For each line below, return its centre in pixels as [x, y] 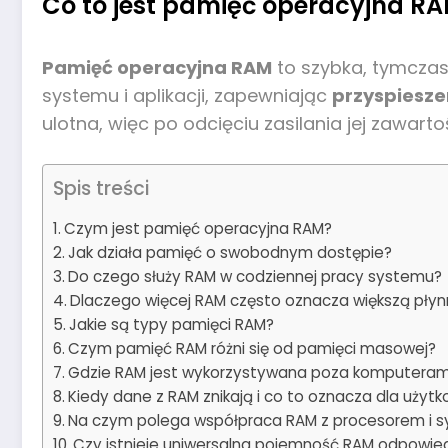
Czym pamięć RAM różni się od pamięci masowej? [252, 348]
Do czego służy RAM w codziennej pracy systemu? [255, 276]
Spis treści [101, 188]
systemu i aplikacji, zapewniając [187, 96]
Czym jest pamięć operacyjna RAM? [198, 228]
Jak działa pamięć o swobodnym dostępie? [230, 252]
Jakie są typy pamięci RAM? [172, 324]
